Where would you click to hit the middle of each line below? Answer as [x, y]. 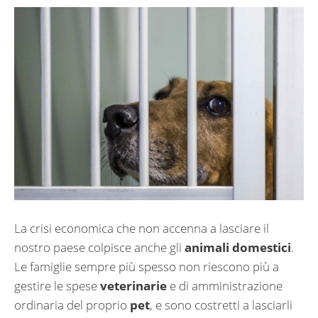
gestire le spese [57, 285]
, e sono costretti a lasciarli [221, 305]
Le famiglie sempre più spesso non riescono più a [147, 266]
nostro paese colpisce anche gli [99, 247]
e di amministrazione [225, 285]
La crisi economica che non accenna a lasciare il [142, 228]
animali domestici [238, 247]
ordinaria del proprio [72, 305]
